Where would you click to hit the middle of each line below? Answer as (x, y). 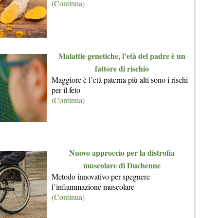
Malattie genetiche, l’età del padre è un (122, 56)
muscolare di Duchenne (122, 165)
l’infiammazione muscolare (93, 187)
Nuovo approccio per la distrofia (122, 153)
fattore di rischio (122, 68)
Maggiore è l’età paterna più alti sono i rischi (120, 80)
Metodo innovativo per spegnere (101, 176)
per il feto (66, 90)
